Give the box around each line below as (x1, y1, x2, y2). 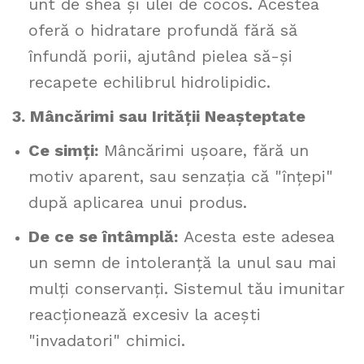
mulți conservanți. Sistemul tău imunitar (28, 279, 344, 298)
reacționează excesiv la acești (28, 305, 261, 324)
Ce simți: (28, 141, 98, 160)
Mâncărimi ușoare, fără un (98, 141, 309, 160)
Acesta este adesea (178, 227, 335, 246)
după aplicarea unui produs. (28, 193, 247, 212)
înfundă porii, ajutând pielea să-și (28, 46, 292, 66)
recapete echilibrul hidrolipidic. (28, 72, 271, 92)
